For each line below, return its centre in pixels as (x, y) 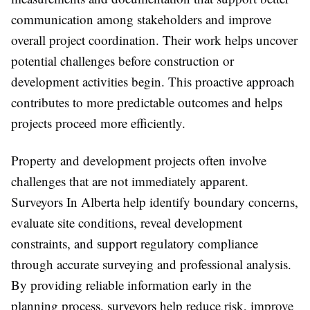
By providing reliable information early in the (131, 285)
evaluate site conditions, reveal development (127, 222)
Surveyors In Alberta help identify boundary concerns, (155, 202)
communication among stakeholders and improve (141, 19)
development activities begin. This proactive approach (153, 81)
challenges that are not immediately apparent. (130, 181)
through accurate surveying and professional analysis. (151, 264)
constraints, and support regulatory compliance (135, 243)
